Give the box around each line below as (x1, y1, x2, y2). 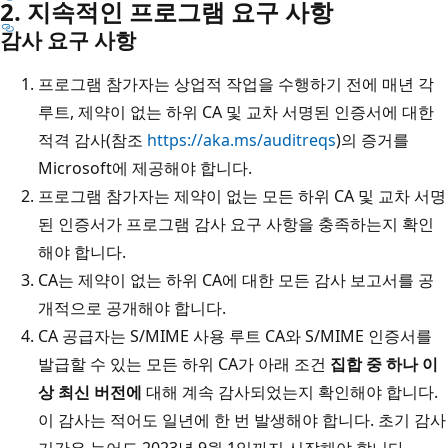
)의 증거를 (336, 128, 409, 151)
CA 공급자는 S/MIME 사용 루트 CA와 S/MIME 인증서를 (38, 324, 432, 347)
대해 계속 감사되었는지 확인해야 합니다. (146, 380, 438, 403)
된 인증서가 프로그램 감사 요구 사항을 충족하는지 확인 (38, 212, 434, 235)
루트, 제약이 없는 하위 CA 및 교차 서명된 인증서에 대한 (38, 100, 434, 123)
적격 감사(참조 (38, 128, 147, 151)
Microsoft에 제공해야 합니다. (38, 156, 252, 179)
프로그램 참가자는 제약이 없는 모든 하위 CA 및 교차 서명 (38, 184, 446, 207)
